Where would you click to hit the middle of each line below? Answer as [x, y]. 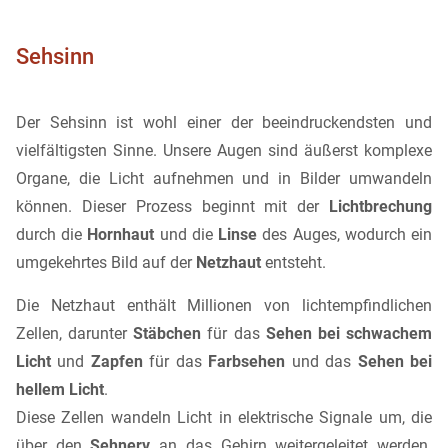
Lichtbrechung [380, 207]
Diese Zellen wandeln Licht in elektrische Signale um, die [224, 418]
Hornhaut [121, 235]
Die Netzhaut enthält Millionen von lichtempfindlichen [224, 306]
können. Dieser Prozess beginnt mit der [172, 207]
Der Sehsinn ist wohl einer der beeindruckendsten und [224, 123]
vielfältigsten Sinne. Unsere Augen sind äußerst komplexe [224, 151]
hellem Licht [60, 390]
